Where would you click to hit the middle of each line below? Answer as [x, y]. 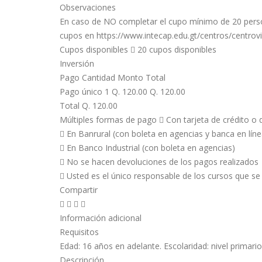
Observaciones [88, 7]
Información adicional [101, 218]
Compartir [79, 189]
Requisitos [79, 232]
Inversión [77, 63]
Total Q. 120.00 [89, 105]
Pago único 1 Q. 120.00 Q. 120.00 [123, 91]
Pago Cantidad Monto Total [113, 77]
